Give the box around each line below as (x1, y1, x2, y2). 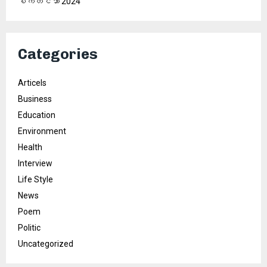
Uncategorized (18, 239, 73, 249)
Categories (18, 45, 98, 63)
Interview (18, 159, 52, 169)
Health (18, 142, 42, 153)
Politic (18, 223, 41, 233)
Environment (18, 126, 66, 136)
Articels (18, 78, 46, 88)
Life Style (18, 175, 53, 185)
